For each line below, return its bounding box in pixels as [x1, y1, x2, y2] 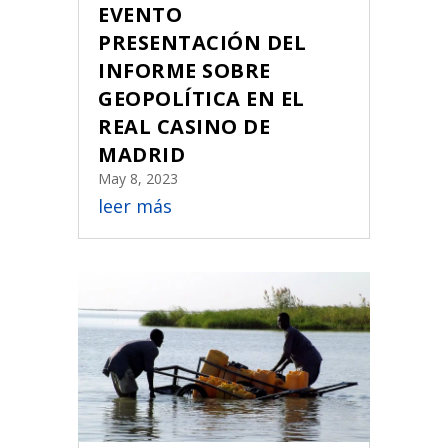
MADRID [98, 140, 186, 168]
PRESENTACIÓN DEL [98, 28, 307, 56]
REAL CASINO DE [98, 112, 271, 140]
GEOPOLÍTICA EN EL [98, 84, 305, 112]
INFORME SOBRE [98, 56, 271, 84]
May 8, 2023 [98, 168, 179, 188]
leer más [98, 193, 173, 218]
